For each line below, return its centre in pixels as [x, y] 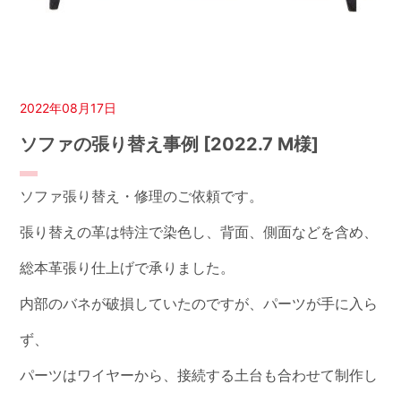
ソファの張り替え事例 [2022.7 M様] [170, 145]
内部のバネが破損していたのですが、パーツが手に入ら [199, 304]
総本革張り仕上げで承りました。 [128, 268]
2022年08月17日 [68, 108]
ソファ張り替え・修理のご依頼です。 [142, 196]
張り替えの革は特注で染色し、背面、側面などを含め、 [199, 232]
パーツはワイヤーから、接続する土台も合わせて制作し [199, 375]
